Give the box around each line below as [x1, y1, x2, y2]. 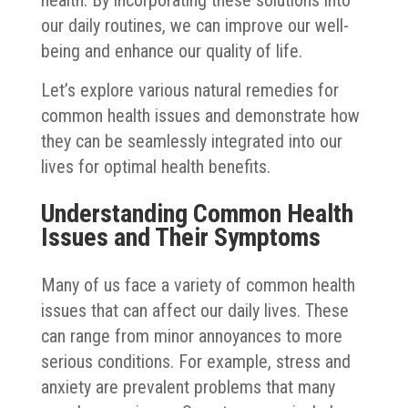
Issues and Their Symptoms [40, 221, 321, 252]
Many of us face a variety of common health [40, 273, 355, 296]
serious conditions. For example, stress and [40, 350, 351, 372]
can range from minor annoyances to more [40, 324, 342, 347]
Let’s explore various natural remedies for [40, 78, 339, 101]
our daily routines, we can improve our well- [40, 14, 349, 36]
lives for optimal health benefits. [40, 155, 270, 178]
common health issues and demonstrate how [40, 104, 360, 127]
